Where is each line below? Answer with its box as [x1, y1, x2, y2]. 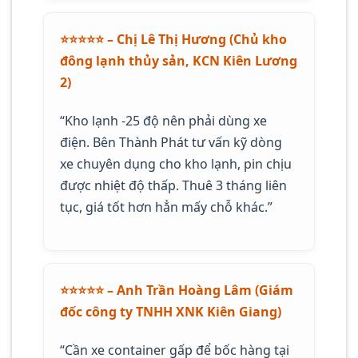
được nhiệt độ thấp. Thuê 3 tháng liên [60, 176, 287, 194]
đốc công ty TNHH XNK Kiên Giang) [60, 303, 281, 321]
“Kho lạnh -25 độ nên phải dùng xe [60, 111, 267, 129]
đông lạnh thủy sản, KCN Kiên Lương [60, 51, 297, 70]
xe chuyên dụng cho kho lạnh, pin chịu [60, 154, 292, 173]
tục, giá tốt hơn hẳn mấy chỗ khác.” [60, 197, 272, 216]
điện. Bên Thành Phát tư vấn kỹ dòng [60, 133, 282, 151]
